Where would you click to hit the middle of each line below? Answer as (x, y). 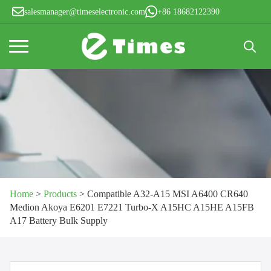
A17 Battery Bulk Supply (59, 220)
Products (60, 194)
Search (250, 64)
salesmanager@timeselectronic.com (85, 11)
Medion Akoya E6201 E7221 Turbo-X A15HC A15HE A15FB (132, 207)
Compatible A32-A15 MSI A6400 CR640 (168, 194)
